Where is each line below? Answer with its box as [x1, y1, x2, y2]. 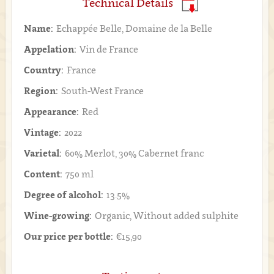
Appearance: [23, 105, 79, 117]
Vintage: [23, 126, 61, 138]
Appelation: [23, 43, 76, 54]
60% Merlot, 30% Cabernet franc [64, 147, 204, 158]
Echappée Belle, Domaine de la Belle [56, 22, 212, 34]
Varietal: [23, 147, 62, 158]
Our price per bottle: [23, 230, 113, 242]
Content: [23, 168, 62, 179]
